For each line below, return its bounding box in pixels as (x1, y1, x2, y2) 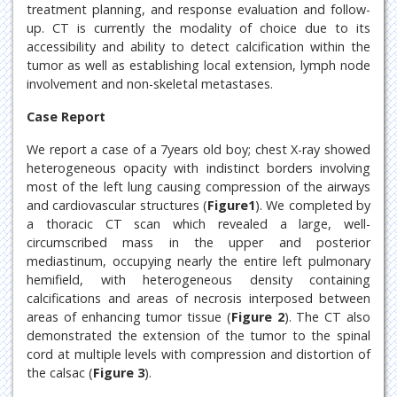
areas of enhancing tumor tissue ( (27, 308, 231, 325)
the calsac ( (27, 364, 93, 381)
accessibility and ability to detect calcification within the (27, 38, 370, 55)
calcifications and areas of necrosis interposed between (27, 290, 370, 307)
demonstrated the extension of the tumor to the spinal (27, 327, 370, 344)
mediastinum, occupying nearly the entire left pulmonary (27, 253, 370, 269)
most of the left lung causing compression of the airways (27, 178, 370, 195)
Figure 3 (93, 364, 144, 381)
